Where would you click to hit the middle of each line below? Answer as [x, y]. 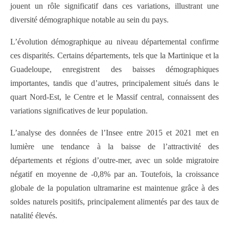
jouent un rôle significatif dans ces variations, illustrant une [114, 6]
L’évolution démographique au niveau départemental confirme [114, 42]
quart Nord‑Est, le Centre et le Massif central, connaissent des [114, 97]
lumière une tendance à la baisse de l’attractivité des [114, 147]
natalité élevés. [34, 216]
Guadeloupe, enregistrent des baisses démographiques [114, 70]
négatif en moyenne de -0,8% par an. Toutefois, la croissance [114, 174]
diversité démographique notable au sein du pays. [89, 20]
